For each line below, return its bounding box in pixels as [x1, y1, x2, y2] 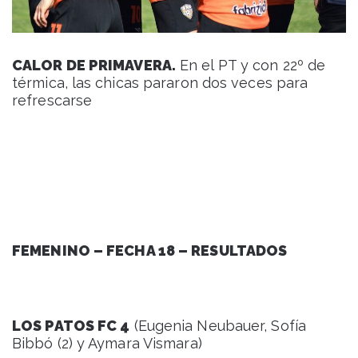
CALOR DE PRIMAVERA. [12, 56, 176, 74]
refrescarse [12, 91, 93, 109]
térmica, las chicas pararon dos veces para [12, 74, 308, 91]
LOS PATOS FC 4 [12, 316, 130, 334]
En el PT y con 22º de [175, 56, 326, 74]
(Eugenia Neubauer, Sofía [129, 316, 306, 334]
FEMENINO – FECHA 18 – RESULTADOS [12, 241, 288, 259]
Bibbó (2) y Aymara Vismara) [12, 334, 202, 352]
